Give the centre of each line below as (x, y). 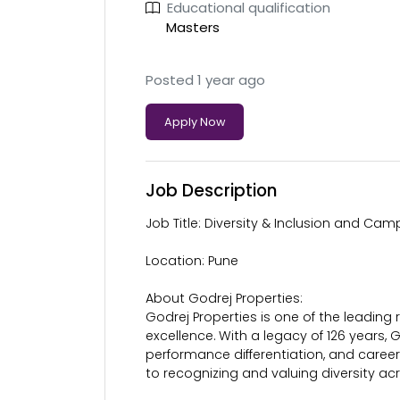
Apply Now (195, 122)
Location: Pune (192, 261)
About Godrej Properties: (224, 298)
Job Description (211, 191)
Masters (192, 27)
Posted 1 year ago (205, 80)
